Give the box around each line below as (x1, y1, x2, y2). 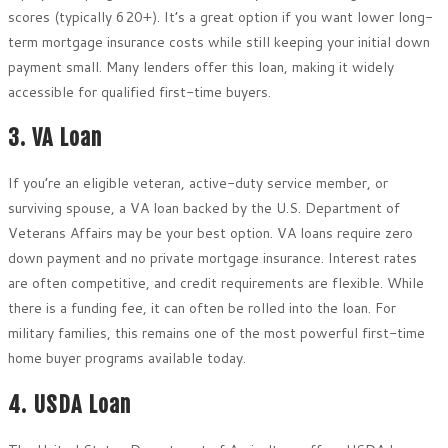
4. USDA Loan (8, 390, 131, 418)
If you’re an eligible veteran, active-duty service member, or (8, 173, 388, 194)
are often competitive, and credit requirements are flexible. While (8, 273, 424, 294)
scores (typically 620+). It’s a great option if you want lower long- (8, 6, 433, 27)
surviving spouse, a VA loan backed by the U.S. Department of (8, 198, 400, 219)
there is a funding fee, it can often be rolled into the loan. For (8, 298, 396, 319)
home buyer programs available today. (8, 348, 246, 369)
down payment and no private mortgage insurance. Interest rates (8, 248, 417, 269)
